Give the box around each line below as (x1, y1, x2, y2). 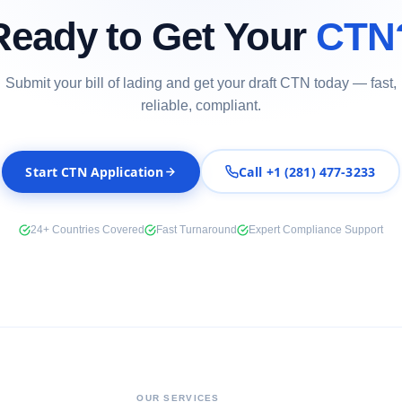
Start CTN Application (25, 162, 164, 180)
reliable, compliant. (141, 98, 261, 114)
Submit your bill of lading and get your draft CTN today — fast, (5, 75, 397, 92)
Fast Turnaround (156, 223, 237, 237)
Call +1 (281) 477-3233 (238, 162, 376, 180)
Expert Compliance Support (249, 223, 383, 237)
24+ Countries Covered (31, 223, 144, 237)
